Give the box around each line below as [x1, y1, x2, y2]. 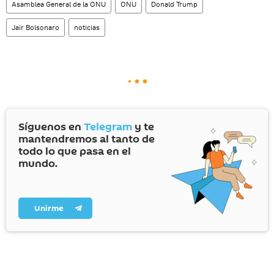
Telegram [84, 119, 132, 135]
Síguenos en [18, 119, 84, 135]
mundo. [18, 155, 57, 171]
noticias [74, 22, 100, 32]
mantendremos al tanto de [18, 131, 155, 147]
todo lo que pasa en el [18, 143, 131, 159]
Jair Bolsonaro [12, 22, 59, 32]
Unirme [34, 202, 63, 214]
